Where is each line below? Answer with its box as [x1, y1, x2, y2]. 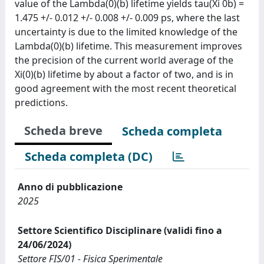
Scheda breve [24, 122, 103, 138]
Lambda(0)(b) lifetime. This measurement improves [15, 39, 242, 52]
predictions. [15, 95, 68, 109]
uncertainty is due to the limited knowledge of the [15, 25, 237, 38]
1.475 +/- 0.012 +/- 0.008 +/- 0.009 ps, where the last [15, 11, 240, 24]
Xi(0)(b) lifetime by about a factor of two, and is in [15, 67, 233, 81]
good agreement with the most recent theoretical [15, 81, 236, 95]
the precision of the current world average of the [15, 53, 233, 67]
